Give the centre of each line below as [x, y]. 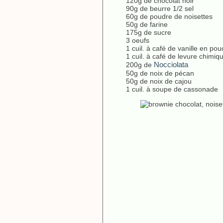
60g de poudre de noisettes [169, 16]
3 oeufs [138, 40]
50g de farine [147, 24]
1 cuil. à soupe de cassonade [172, 89]
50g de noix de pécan [160, 73]
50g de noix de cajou [159, 81]
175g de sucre [149, 32]
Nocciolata [171, 64]
